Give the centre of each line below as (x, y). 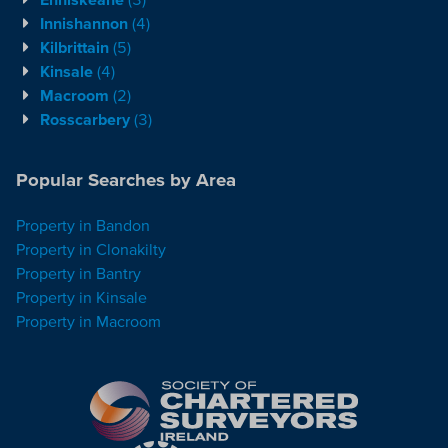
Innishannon (84, 23)
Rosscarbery (85, 119)
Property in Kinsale (81, 296)
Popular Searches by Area (126, 180)
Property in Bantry (78, 272)
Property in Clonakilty (91, 248)
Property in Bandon (83, 224)
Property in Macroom (88, 320)
